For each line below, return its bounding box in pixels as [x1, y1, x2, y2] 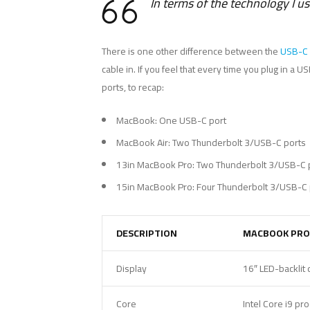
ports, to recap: [102, 78, 164, 97]
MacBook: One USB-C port [116, 111, 226, 130]
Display [116, 259, 147, 278]
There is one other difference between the [102, 42, 280, 61]
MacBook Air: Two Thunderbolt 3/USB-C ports [116, 134, 306, 152]
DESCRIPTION [116, 224, 177, 243]
